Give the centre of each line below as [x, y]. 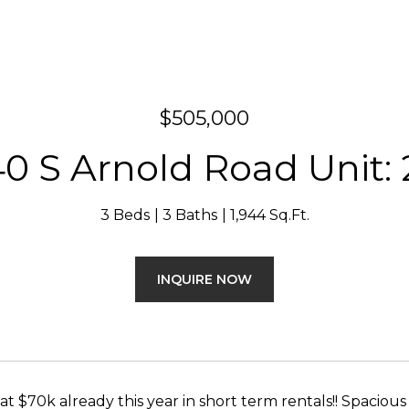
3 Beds [125, 215]
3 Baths [189, 215]
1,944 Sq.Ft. [269, 215]
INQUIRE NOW [204, 279]
